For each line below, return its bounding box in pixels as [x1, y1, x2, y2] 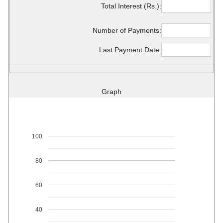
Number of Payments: [93, 26, 161, 34]
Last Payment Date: [99, 45, 161, 54]
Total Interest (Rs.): [101, 1, 161, 10]
